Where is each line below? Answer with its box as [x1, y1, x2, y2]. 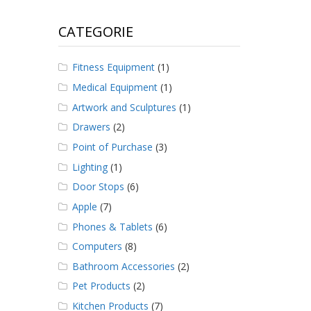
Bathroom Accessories [72, 259, 175, 273]
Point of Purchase [72, 140, 153, 153]
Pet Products [72, 279, 131, 293]
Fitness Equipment [72, 60, 155, 74]
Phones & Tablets [72, 219, 153, 233]
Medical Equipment [72, 81, 158, 94]
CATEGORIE [58, 22, 133, 42]
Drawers [72, 120, 110, 134]
